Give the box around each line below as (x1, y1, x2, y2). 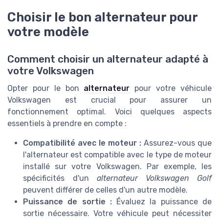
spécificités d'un (23, 174, 97, 183)
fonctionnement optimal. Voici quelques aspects (7, 107, 212, 117)
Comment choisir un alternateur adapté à (7, 53, 208, 66)
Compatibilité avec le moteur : (23, 138, 141, 148)
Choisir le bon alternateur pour (7, 10, 197, 25)
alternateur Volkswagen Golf (97, 174, 212, 183)
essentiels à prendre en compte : (7, 119, 127, 129)
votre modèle (7, 24, 89, 40)
